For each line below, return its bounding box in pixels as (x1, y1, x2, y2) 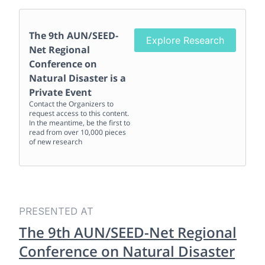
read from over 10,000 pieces (29, 127, 126, 138)
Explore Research (146, 34, 224, 47)
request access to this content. (29, 108, 129, 119)
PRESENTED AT (19, 205, 93, 218)
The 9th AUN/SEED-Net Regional (19, 222, 237, 243)
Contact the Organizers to (29, 99, 114, 109)
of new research (29, 137, 82, 147)
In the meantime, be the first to (29, 118, 130, 128)
